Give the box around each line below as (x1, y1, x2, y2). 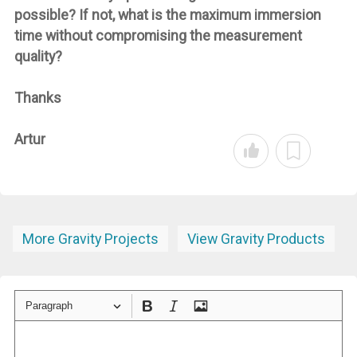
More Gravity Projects (22, 230, 159, 248)
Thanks (14, 89, 61, 107)
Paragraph (25, 300, 73, 312)
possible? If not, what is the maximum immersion (14, 6, 321, 24)
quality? (14, 48, 62, 65)
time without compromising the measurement (14, 27, 302, 45)
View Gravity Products (186, 230, 325, 248)
